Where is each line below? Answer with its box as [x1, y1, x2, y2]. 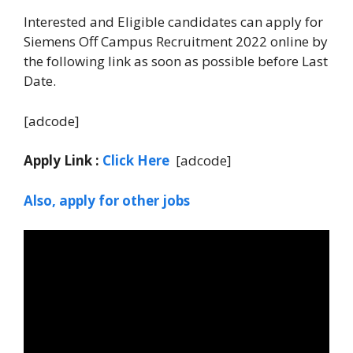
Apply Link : [24, 151, 99, 170]
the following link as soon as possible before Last [24, 52, 328, 71]
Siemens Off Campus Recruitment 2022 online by [24, 32, 328, 51]
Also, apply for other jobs [24, 191, 190, 210]
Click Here [102, 151, 173, 170]
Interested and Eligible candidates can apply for [24, 13, 323, 32]
